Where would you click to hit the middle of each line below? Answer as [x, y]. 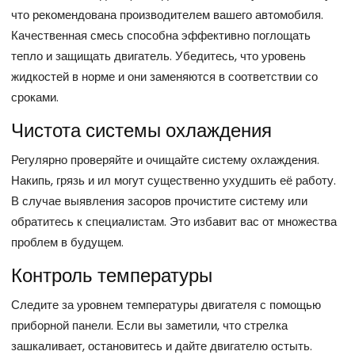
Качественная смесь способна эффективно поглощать [161, 35]
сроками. [35, 97]
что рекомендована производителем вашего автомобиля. [167, 14]
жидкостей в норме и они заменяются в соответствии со [164, 76]
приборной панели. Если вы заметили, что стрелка [149, 325]
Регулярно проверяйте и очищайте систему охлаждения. [165, 159]
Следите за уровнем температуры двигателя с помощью [166, 304]
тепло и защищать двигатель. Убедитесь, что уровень [158, 55]
